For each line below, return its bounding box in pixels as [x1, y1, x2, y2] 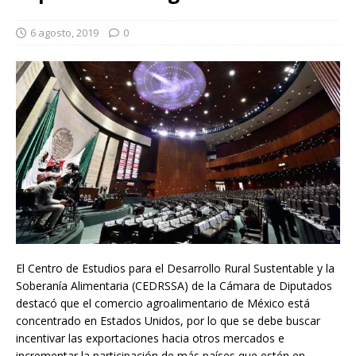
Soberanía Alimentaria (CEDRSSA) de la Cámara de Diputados [16, 277, 332, 293]
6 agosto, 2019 [30, 25, 99, 41]
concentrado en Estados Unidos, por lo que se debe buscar [16, 312, 320, 328]
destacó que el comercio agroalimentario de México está [16, 295, 310, 311]
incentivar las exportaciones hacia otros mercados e [16, 330, 284, 346]
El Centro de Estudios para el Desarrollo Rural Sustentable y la [16, 260, 335, 276]
